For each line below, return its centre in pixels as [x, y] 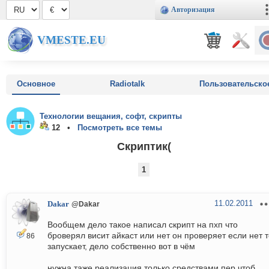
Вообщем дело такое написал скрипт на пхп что [143, 225]
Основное [36, 84]
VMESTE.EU [71, 40]
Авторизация [193, 10]
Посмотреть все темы [120, 128]
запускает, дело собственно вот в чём [121, 246]
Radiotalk [127, 84]
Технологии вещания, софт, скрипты [111, 116]
